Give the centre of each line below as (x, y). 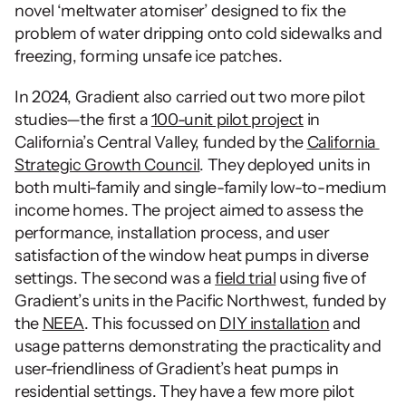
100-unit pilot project (227, 120)
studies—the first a (83, 120)
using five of (321, 279)
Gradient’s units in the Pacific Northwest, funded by (200, 301)
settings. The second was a (115, 279)
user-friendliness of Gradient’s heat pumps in (177, 369)
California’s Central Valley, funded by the (161, 143)
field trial (246, 279)
